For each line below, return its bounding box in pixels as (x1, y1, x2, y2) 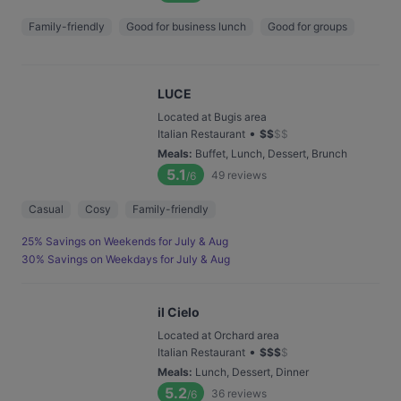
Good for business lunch (126, 20, 246, 33)
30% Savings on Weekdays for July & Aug (21, 252, 230, 266)
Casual (29, 202, 64, 216)
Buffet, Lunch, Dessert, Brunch (195, 147, 347, 160)
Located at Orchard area (158, 328, 279, 342)
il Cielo (158, 304, 200, 320)
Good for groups (268, 20, 347, 33)
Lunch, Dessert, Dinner (195, 365, 309, 379)
